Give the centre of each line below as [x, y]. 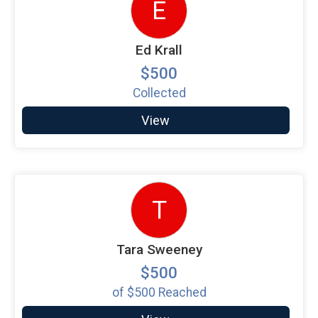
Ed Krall [159, 50]
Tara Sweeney [159, 249]
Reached [181, 292]
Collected [159, 93]
